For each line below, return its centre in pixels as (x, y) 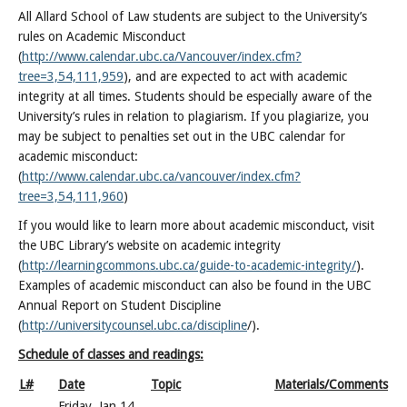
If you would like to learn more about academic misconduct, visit (196, 225)
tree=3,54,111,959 (71, 76)
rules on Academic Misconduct (102, 36)
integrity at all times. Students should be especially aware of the (195, 96)
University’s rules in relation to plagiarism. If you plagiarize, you (194, 116)
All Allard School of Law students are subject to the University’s (193, 16)
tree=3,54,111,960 (71, 196)
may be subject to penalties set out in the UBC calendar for (182, 136)
